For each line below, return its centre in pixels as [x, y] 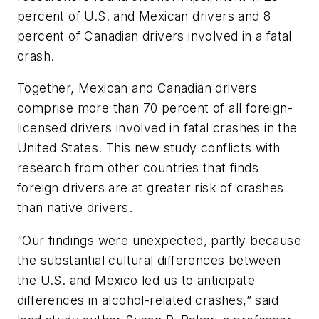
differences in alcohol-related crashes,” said [148, 300]
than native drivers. [75, 208]
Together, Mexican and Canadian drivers [137, 88]
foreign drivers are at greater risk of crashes [151, 188]
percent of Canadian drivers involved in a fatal [155, 36]
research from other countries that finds [138, 168]
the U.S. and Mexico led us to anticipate [136, 281]
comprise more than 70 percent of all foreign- [155, 108]
